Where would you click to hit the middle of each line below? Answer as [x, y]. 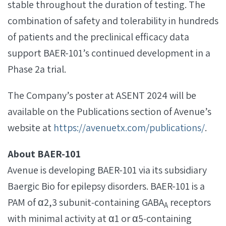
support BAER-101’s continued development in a [109, 53]
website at [31, 128]
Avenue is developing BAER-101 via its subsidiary [107, 170]
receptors [189, 202]
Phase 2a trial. [37, 69]
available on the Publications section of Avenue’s [109, 111]
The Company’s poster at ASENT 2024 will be [102, 95]
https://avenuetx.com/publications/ [129, 128]
